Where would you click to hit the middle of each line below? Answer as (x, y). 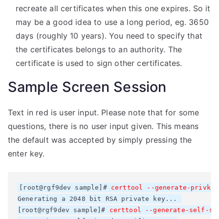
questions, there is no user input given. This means (103, 126)
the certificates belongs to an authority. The (99, 49)
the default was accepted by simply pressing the (100, 140)
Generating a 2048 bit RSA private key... (99, 199)
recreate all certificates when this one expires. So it (113, 8)
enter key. (26, 153)
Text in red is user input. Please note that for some (104, 112)
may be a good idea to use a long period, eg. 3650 (112, 22)
